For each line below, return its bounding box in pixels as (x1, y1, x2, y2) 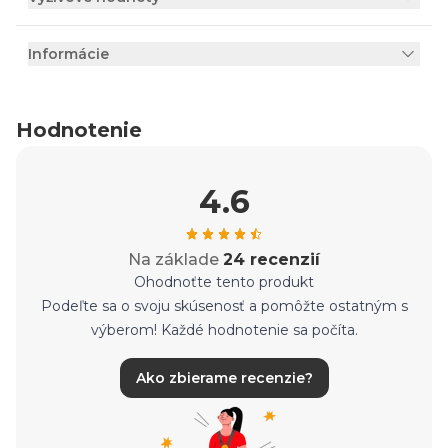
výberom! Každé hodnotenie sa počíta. (90, 321, 358, 339)
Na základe (128, 250, 223, 269)
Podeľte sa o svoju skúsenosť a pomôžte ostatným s (40, 297, 408, 315)
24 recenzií (223, 250, 320, 269)
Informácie (28, 45, 109, 63)
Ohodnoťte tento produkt (134, 273, 314, 291)
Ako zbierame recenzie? (135, 369, 313, 387)
